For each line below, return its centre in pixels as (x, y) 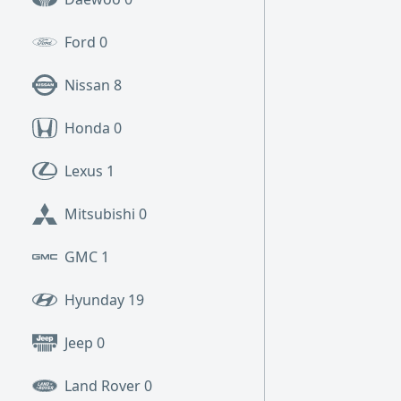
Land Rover (104, 386)
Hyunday (96, 300)
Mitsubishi (102, 214)
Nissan (89, 85)
